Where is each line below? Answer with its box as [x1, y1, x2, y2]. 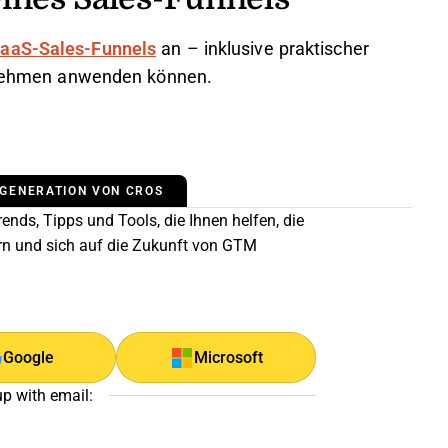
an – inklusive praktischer [156, 39, 369, 59]
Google [2, 349, 54, 366]
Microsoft [193, 349, 263, 366]
